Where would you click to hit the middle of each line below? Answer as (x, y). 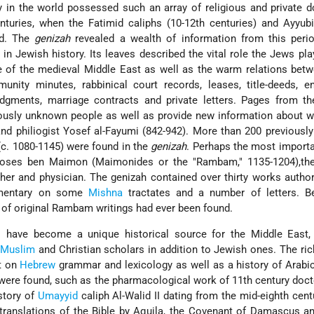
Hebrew (38, 265)
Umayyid (57, 296)
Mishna (105, 193)
